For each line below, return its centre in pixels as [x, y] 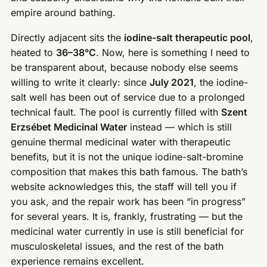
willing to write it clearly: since [80, 83]
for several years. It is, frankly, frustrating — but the [127, 217]
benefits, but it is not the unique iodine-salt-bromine [127, 157]
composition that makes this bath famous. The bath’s [129, 172]
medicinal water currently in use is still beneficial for [128, 232]
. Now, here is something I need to [173, 53]
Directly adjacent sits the [68, 38]
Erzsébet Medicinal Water [69, 127]
